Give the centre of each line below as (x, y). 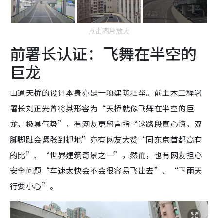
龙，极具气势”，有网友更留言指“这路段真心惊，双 (106, 124)
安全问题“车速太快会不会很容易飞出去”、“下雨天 (106, 171)
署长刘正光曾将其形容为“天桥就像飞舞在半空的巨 (102, 108)
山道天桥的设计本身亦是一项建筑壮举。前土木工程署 (106, 93)
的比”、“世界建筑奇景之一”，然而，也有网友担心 (106, 155)
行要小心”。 (34, 186)
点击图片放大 (109, 31)
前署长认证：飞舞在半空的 (103, 53)
